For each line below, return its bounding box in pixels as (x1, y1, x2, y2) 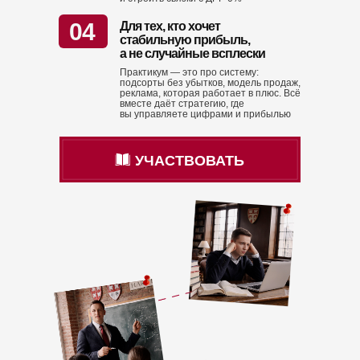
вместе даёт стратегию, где (120, 98, 244, 109)
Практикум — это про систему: (120, 67, 259, 78)
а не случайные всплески (120, 47, 265, 60)
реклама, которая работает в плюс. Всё (120, 88, 301, 99)
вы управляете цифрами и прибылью (120, 108, 291, 120)
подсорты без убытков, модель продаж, (120, 77, 301, 88)
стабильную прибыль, (120, 33, 250, 47)
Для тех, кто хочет (120, 19, 220, 33)
